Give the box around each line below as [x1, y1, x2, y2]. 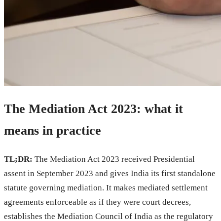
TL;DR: [4, 154, 33, 164]
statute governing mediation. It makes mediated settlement [4, 183, 208, 192]
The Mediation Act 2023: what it [4, 101, 183, 116]
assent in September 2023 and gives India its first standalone [4, 168, 216, 178]
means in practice [4, 123, 101, 138]
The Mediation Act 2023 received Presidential [33, 154, 195, 164]
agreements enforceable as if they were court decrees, [4, 197, 191, 207]
